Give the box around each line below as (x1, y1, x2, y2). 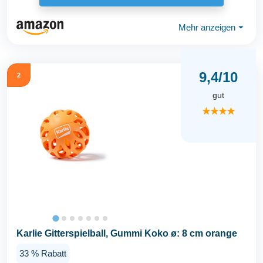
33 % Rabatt (19, 248, 66, 258)
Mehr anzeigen (178, 22, 235, 33)
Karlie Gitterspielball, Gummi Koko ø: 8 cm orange (16, 228, 237, 238)
